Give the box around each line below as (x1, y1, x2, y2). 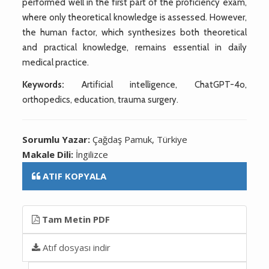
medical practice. (22, 56, 89, 68)
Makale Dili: (22, 148, 76, 160)
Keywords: (22, 79, 65, 90)
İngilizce (76, 148, 109, 160)
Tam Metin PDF (40, 213, 110, 225)
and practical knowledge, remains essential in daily (22, 41, 247, 53)
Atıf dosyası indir (40, 241, 111, 253)
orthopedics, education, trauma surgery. (22, 94, 179, 105)
